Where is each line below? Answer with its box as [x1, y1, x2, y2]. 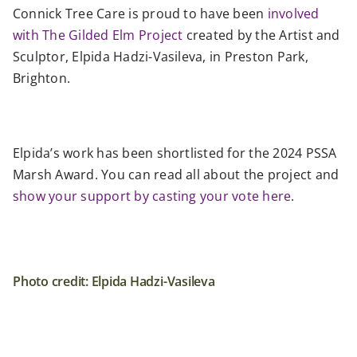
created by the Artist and [182, 26, 340, 44]
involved [267, 5, 320, 22]
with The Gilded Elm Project [13, 26, 183, 44]
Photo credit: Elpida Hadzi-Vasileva [13, 273, 215, 291]
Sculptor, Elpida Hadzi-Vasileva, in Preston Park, [13, 48, 308, 65]
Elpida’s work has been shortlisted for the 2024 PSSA [13, 144, 337, 162]
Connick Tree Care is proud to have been [13, 5, 268, 22]
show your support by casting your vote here [13, 187, 292, 205]
